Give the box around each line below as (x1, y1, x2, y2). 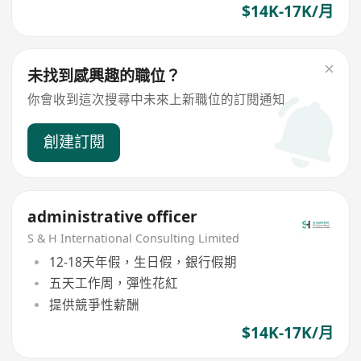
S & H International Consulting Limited (27, 230, 240, 247)
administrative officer (27, 205, 198, 227)
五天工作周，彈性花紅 (48, 274, 178, 293)
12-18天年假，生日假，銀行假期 (48, 252, 237, 271)
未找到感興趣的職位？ (27, 65, 181, 87)
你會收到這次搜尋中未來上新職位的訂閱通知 (27, 90, 286, 109)
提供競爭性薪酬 (48, 295, 139, 313)
